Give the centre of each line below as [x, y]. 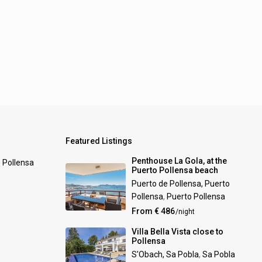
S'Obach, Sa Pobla [166, 254]
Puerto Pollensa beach [175, 170]
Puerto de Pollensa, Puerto [181, 183]
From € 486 [154, 211]
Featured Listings [99, 141]
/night [185, 211]
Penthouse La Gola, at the [180, 161]
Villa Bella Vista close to [178, 231]
